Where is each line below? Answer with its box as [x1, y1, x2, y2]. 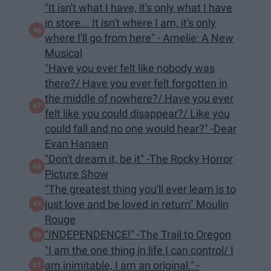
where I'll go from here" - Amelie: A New [45, 31, 233, 44]
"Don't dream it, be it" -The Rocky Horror [45, 152, 233, 165]
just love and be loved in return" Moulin [45, 197, 229, 211]
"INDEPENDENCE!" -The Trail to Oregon [45, 228, 231, 241]
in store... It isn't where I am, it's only [45, 16, 216, 29]
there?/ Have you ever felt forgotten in [45, 76, 227, 90]
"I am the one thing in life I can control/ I [45, 243, 233, 256]
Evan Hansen [45, 137, 108, 150]
